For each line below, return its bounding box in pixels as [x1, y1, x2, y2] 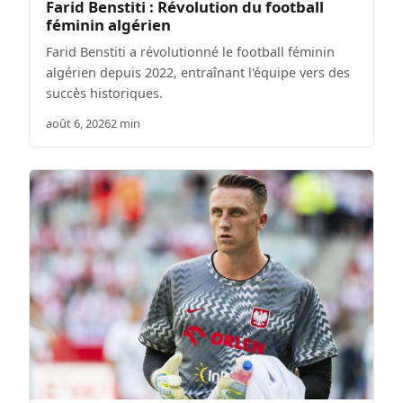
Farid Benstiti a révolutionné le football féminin [46, 43, 335, 61]
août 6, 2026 [46, 115, 111, 132]
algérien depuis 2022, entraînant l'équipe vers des [46, 64, 350, 82]
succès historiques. [46, 85, 163, 103]
